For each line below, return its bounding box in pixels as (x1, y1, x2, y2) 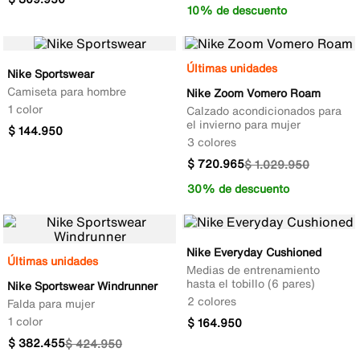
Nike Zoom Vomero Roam (186, 84, 321, 102)
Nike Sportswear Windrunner (7, 277, 157, 295)
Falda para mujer (7, 295, 95, 313)
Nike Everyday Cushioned (186, 243, 321, 261)
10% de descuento (187, 2, 287, 19)
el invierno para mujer (186, 116, 301, 133)
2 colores (187, 292, 236, 310)
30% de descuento (187, 180, 289, 198)
